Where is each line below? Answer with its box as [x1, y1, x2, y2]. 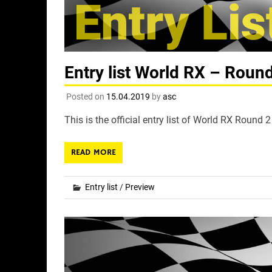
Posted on [66, 92, 106, 102]
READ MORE [70, 147, 116, 158]
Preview [124, 182, 155, 192]
